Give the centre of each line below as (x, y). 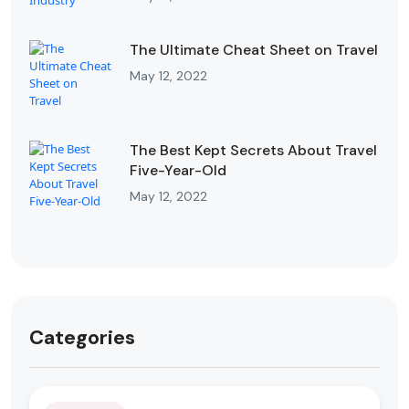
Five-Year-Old (178, 171)
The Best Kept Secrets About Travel (253, 151)
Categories (82, 338)
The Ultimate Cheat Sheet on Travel (254, 50)
